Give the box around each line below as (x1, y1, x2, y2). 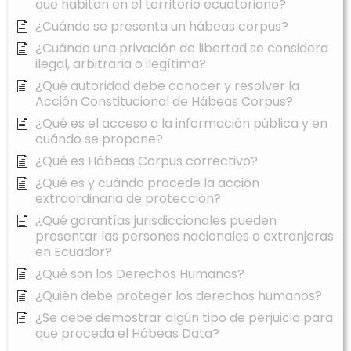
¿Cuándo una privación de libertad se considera (35, 39, 328, 58)
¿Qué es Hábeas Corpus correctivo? (35, 152, 258, 171)
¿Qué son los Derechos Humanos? (35, 265, 244, 284)
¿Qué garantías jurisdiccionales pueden (35, 212, 277, 230)
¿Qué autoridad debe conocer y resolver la (35, 77, 299, 96)
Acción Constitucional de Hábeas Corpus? (35, 92, 293, 111)
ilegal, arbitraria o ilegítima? (35, 55, 206, 74)
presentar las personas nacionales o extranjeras (35, 227, 334, 246)
